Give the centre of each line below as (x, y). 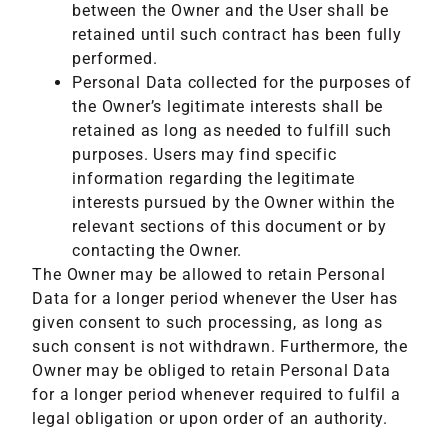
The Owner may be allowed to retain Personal (209, 274)
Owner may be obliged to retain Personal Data (211, 370)
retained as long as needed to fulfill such (232, 130)
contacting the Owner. (157, 250)
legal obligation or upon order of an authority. (210, 418)
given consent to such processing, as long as (207, 322)
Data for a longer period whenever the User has (215, 298)
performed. (115, 58)
